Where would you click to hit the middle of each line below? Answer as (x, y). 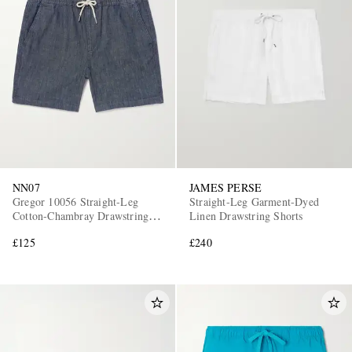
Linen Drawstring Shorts (246, 216)
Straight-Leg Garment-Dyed (254, 202)
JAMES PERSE (226, 188)
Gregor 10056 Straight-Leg (75, 202)
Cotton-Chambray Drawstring (81, 216)
